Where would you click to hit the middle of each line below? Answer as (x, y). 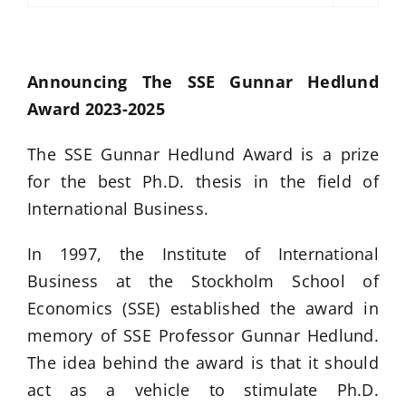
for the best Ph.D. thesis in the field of (203, 181)
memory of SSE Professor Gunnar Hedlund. (203, 335)
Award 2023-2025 (96, 109)
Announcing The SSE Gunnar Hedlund (203, 82)
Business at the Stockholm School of (203, 281)
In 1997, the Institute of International (203, 254)
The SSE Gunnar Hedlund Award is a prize (203, 154)
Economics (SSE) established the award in (203, 308)
